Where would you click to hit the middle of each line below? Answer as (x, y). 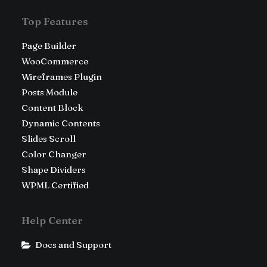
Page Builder (49, 46)
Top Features (55, 21)
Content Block (52, 108)
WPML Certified (55, 185)
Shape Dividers (54, 170)
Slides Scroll (49, 139)
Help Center (52, 220)
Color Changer (54, 154)
